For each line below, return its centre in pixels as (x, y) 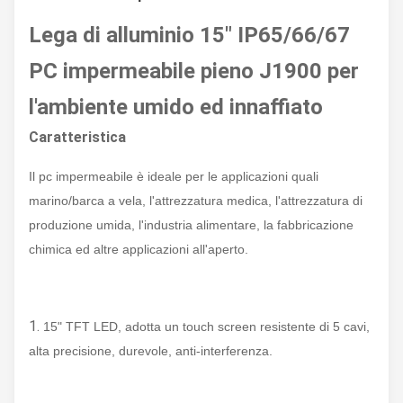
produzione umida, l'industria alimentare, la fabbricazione (191, 225)
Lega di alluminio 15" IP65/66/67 (189, 35)
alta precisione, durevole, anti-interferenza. (151, 351)
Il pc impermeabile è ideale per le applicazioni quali (174, 176)
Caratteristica (77, 137)
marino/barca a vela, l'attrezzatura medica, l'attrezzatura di (196, 201)
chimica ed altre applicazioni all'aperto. (139, 249)
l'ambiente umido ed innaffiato (176, 107)
